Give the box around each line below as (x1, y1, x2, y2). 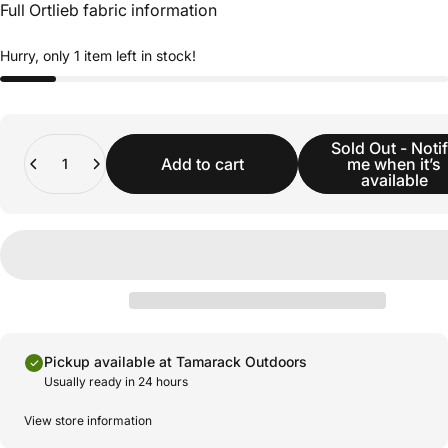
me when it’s (347, 153, 441, 174)
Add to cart (160, 153, 244, 174)
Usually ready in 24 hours (44, 373, 188, 389)
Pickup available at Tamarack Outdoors (44, 352, 307, 370)
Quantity (23, 134, 79, 152)
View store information (24, 412, 152, 428)
